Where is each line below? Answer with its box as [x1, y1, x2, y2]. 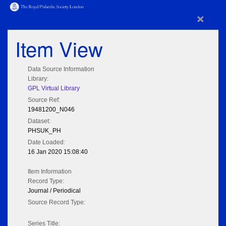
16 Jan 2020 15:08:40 [28, 148, 88, 156]
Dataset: [28, 118, 50, 125]
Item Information [28, 168, 72, 176]
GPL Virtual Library [28, 85, 80, 92]
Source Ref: [28, 96, 60, 104]
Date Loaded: [28, 139, 65, 146]
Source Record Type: [28, 199, 85, 206]
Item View [15, 34, 103, 63]
